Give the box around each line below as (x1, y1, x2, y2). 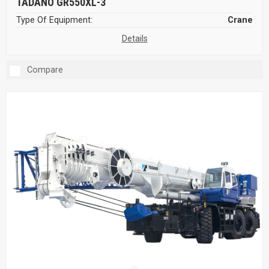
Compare (27, 65, 63, 76)
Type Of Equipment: (16, 15, 92, 26)
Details (121, 34, 148, 44)
